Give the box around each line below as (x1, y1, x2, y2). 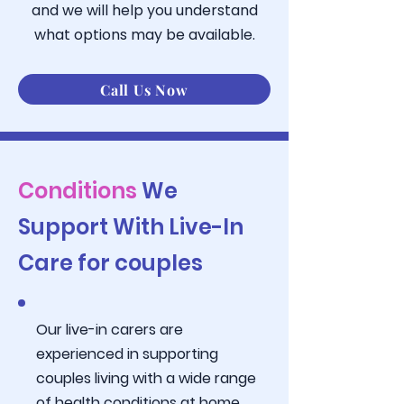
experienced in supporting (36, 344, 218, 364)
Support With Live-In (18, 212, 243, 242)
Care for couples (18, 248, 203, 278)
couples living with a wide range (36, 368, 256, 389)
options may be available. (73, 24, 255, 45)
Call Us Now (100, 79, 188, 99)
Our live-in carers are (36, 319, 183, 340)
